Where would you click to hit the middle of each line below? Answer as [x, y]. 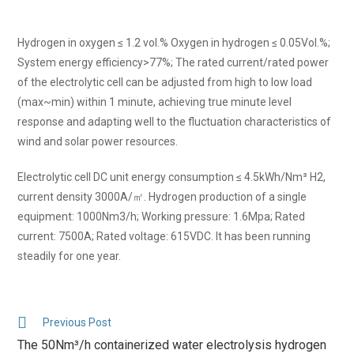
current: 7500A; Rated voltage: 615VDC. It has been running [164, 236]
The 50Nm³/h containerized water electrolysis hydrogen [172, 345]
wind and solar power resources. [98, 141]
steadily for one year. [70, 256]
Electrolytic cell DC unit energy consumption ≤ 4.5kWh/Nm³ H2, [172, 177]
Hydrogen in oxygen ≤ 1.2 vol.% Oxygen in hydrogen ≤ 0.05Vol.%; [174, 42]
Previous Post [77, 322]
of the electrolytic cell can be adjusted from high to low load [165, 82]
